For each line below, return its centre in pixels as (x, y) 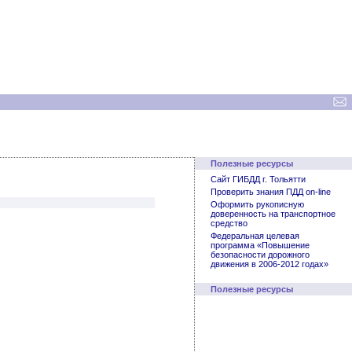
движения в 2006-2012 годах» (269, 264)
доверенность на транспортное (273, 214)
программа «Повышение (260, 245)
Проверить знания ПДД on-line (271, 192)
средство (229, 223)
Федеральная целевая (255, 236)
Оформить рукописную (257, 204)
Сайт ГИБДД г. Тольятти (258, 179)
